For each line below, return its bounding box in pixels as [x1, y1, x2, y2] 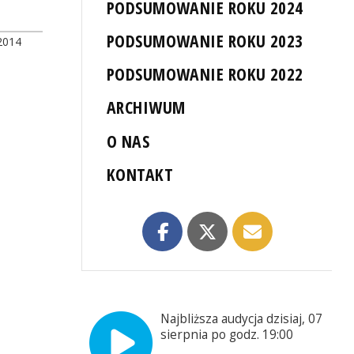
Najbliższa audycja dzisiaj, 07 [160, 311, 323, 328]
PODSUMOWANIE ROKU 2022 [107, 62, 303, 86]
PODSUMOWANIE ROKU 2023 [107, 29, 303, 53]
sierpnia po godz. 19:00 [160, 326, 294, 344]
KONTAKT [107, 162, 174, 186]
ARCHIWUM [107, 96, 186, 119]
